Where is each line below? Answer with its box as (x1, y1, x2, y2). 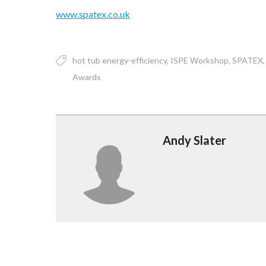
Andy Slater (163, 132, 227, 147)
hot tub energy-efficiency (72, 55, 167, 65)
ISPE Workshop (170, 55, 229, 65)
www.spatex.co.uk (56, 8, 131, 20)
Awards (72, 71, 102, 82)
